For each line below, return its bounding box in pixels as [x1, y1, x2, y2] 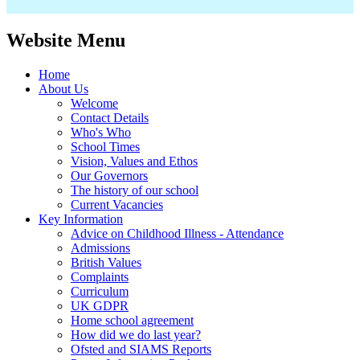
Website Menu [6, 29, 125, 51]
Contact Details [71, 110, 149, 125]
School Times [71, 139, 140, 153]
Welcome [71, 96, 118, 110]
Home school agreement [71, 313, 194, 327]
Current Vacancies [71, 197, 163, 211]
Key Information [39, 211, 123, 226]
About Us [39, 81, 88, 96]
